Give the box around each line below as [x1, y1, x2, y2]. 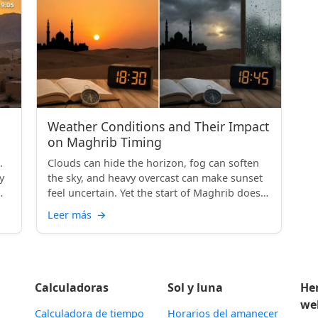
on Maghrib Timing [48, 133, 163, 150]
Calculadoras [34, 280, 109, 295]
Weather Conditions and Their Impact [48, 118, 270, 135]
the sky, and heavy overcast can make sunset [48, 171, 263, 185]
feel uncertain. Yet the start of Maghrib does [48, 186, 261, 199]
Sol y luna [167, 280, 223, 295]
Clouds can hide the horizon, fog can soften [48, 156, 260, 170]
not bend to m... [48, 201, 126, 214]
